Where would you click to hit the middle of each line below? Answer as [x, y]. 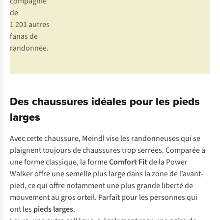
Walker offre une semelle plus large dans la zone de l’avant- [107, 174]
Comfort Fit [128, 162]
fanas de [24, 37]
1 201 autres [30, 25]
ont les [22, 209]
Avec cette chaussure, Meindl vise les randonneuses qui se [105, 139]
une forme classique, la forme [59, 162]
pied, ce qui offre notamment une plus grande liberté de [101, 186]
